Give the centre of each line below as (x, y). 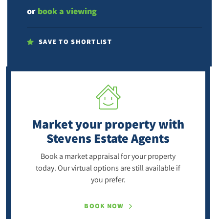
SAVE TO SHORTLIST (75, 42)
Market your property (95, 124)
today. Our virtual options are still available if (108, 168)
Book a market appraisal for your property (108, 156)
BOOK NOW (104, 206)
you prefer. (108, 180)
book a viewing (67, 11)
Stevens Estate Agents (108, 138)
